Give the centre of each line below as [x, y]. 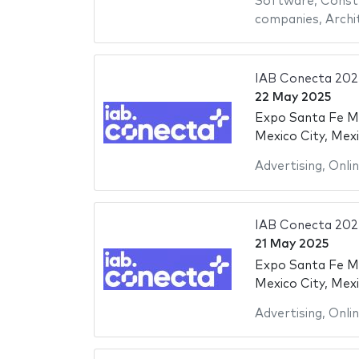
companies [286, 19]
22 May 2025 [292, 97]
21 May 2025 [291, 244]
